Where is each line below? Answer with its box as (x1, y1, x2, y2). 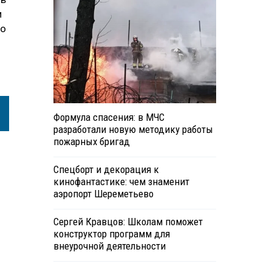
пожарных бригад (53, 135, 130, 148)
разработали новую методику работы (53, 123, 213, 136)
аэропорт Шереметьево (53, 188, 154, 200)
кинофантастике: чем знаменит (53, 175, 189, 188)
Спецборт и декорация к (53, 163, 159, 176)
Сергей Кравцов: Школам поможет (53, 216, 203, 228)
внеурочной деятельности (53, 240, 166, 253)
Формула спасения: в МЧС (53, 111, 165, 124)
